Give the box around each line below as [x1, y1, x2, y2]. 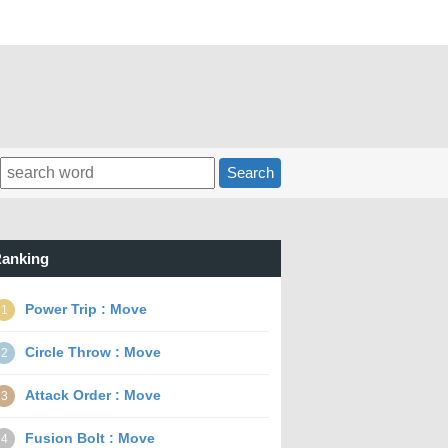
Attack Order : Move [25, 387, 161, 403]
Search [226, 164, 274, 181]
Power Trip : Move [25, 301, 147, 317]
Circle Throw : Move [25, 344, 161, 360]
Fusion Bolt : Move [25, 430, 155, 446]
